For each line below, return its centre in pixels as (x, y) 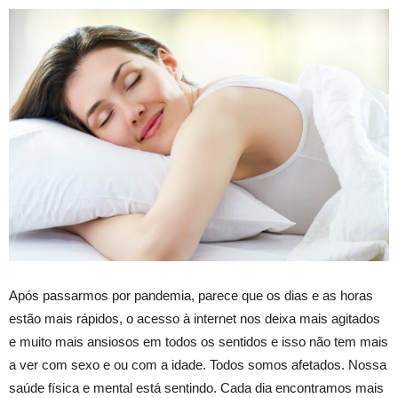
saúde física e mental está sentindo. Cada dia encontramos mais (196, 388)
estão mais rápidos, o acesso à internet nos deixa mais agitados (195, 319)
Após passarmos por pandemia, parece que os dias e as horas (191, 296)
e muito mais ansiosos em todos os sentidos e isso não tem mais (199, 342)
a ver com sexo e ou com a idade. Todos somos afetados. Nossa (198, 365)
